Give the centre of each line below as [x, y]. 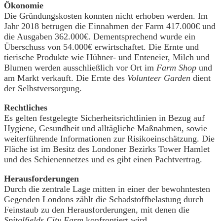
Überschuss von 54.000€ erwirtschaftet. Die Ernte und [101, 47]
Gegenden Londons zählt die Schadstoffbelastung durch [104, 199]
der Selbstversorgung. [44, 88]
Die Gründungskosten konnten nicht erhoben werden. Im [106, 16]
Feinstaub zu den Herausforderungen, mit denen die [98, 209]
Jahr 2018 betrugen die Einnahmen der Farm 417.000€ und [110, 26]
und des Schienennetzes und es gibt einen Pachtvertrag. [103, 159]
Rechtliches [26, 107]
